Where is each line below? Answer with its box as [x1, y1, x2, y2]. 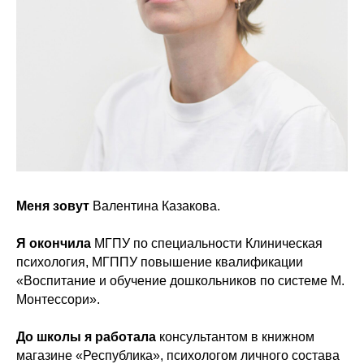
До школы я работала [16, 330, 156, 344]
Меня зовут [16, 199, 93, 213]
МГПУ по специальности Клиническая [91, 236, 323, 250]
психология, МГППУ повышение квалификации [16, 255, 303, 269]
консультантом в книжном [156, 330, 314, 344]
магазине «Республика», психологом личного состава [16, 349, 340, 362]
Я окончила [16, 236, 91, 250]
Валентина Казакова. [93, 199, 220, 213]
